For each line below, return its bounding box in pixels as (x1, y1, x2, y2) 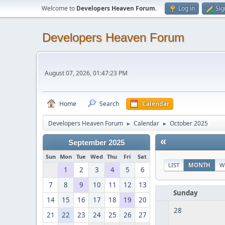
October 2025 (170, 119, 208, 128)
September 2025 (68, 139, 125, 147)
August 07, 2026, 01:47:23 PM (45, 69, 128, 77)
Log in (178, 4, 195, 13)
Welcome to (42, 4, 76, 13)
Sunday (173, 188, 198, 197)
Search (99, 99, 119, 108)
